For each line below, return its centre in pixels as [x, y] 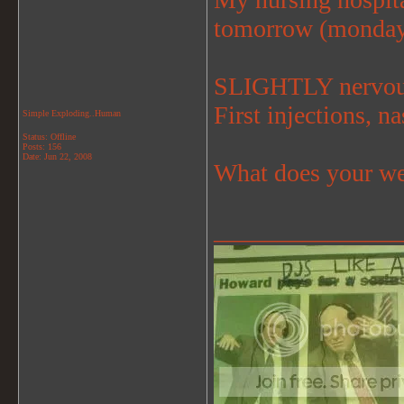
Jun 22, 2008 [68, 156]
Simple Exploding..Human [72, 113]
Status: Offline [49, 137]
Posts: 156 [42, 147]
